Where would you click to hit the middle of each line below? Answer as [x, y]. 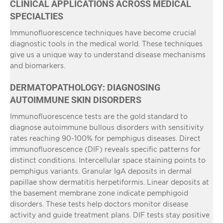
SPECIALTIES [37, 16]
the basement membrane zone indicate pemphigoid [99, 193]
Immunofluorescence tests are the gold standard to [99, 116]
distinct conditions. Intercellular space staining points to [108, 160]
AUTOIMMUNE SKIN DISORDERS [76, 100]
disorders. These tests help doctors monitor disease [99, 204]
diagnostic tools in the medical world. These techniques [106, 43]
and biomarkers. [38, 65]
